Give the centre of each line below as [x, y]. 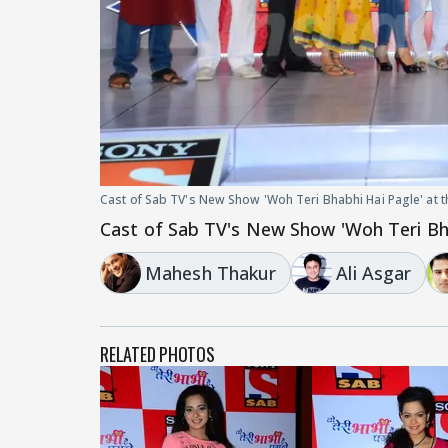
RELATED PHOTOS [157, 353]
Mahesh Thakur [211, 272]
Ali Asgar [374, 272]
